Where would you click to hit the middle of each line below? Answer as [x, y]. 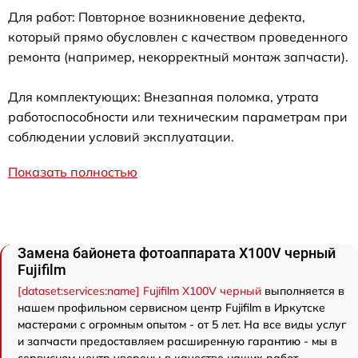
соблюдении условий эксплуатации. [121, 137]
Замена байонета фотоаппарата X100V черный [177, 253]
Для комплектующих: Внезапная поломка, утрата [163, 97]
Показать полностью [73, 172]
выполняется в [303, 291]
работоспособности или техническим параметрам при [178, 117]
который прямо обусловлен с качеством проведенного [178, 37]
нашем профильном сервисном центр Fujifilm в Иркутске [171, 308]
